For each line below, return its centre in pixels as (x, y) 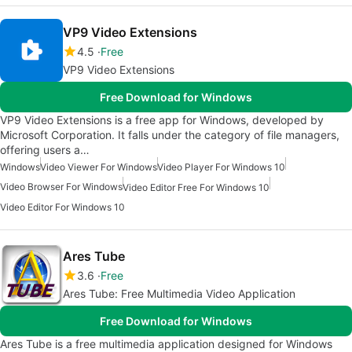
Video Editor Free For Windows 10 (196, 188)
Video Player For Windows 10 (221, 167)
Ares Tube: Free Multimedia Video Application (179, 294)
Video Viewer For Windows (99, 167)
